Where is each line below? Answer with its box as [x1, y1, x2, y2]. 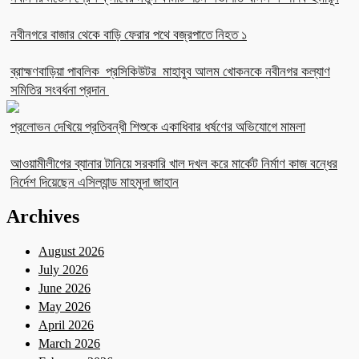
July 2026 [38, 263, 88, 277]
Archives [6, 206, 79, 228]
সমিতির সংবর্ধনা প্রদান [10, 83, 109, 99]
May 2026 [38, 300, 91, 314]
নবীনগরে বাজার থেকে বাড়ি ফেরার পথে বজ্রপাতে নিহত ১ [10, 27, 247, 43]
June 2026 [38, 281, 91, 296]
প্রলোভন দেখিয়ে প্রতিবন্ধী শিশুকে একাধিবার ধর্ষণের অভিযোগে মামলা [10, 119, 305, 135]
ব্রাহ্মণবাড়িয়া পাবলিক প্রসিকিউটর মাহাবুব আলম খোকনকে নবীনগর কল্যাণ [10, 64, 330, 80]
